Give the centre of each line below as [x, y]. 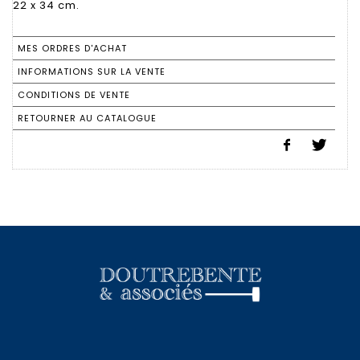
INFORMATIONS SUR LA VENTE [92, 71]
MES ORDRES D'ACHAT [72, 48]
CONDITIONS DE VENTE [74, 94]
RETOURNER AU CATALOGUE [87, 118]
